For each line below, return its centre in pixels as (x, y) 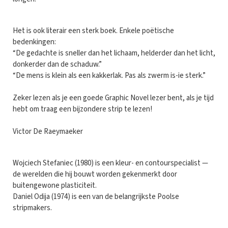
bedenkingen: (34, 42)
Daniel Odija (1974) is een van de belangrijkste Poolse (96, 196)
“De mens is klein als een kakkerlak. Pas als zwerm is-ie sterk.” (109, 75)
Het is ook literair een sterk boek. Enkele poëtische (93, 31)
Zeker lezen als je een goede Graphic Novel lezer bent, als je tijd (113, 98)
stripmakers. (32, 208)
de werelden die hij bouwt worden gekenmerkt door (95, 174)
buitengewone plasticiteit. (55, 185)
